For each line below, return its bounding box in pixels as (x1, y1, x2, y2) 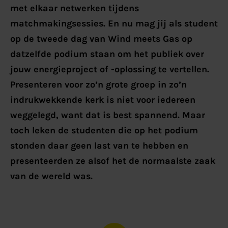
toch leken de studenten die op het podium (10, 124, 198, 136)
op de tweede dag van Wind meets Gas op (10, 33, 192, 44)
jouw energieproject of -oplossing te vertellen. (10, 63, 209, 75)
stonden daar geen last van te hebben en (10, 139, 188, 151)
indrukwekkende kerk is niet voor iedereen (10, 94, 195, 105)
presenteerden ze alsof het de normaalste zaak (10, 155, 215, 166)
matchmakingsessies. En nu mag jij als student (10, 17, 218, 29)
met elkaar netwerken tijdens (10, 2, 139, 14)
